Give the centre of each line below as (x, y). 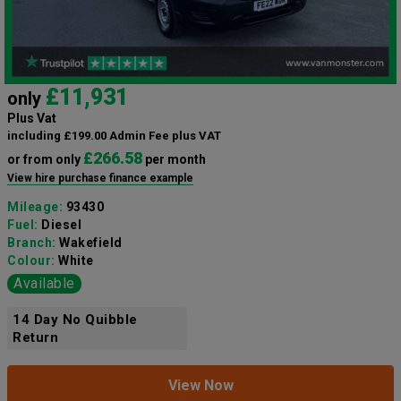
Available (44, 284)
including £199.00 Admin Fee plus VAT (114, 136)
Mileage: (37, 207)
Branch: (33, 243)
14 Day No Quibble (75, 320)
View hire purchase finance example (100, 179)
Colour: (33, 261)
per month (174, 160)
